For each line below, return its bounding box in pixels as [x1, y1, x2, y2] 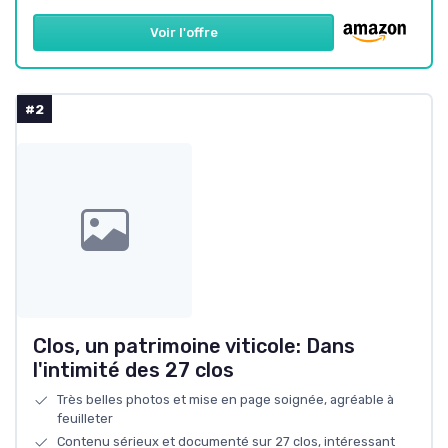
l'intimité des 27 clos [33, 357, 234, 382]
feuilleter [57, 410, 113, 426]
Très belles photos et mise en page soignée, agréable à [57, 391, 394, 407]
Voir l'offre [149, 25, 218, 41]
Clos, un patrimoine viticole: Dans [33, 333, 355, 358]
